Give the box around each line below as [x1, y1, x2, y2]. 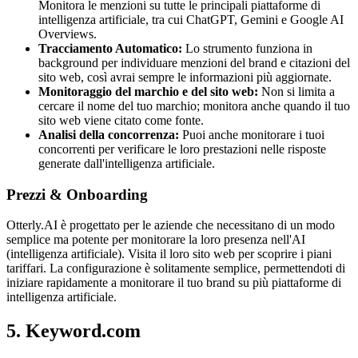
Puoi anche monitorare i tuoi [179, 127, 324, 141]
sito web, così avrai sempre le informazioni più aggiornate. [38, 70, 332, 84]
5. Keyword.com [6, 320, 141, 342]
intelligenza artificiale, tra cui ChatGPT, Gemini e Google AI [38, 12, 344, 26]
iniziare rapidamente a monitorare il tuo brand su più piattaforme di [6, 276, 341, 290]
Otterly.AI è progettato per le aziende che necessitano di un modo [6, 218, 335, 233]
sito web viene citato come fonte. [38, 113, 204, 127]
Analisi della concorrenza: [38, 127, 179, 141]
